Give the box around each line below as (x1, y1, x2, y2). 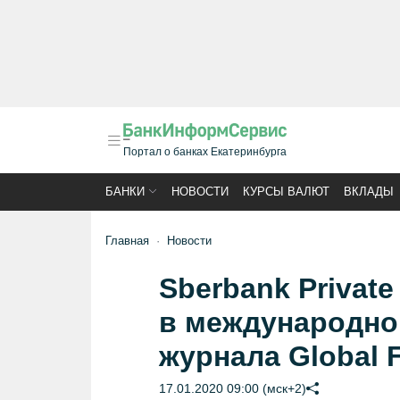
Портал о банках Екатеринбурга (123, 146, 287, 158)
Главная (105, 234, 149, 247)
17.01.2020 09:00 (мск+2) (158, 381, 306, 396)
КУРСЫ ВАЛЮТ (243, 185, 329, 198)
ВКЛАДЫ (344, 185, 394, 198)
